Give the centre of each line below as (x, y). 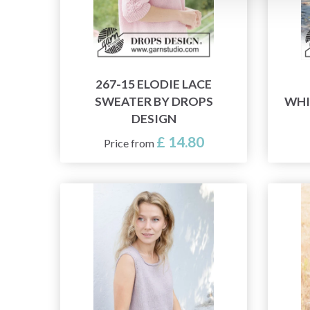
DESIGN (154, 119)
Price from (130, 143)
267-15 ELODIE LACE (154, 84)
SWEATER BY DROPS (154, 102)
